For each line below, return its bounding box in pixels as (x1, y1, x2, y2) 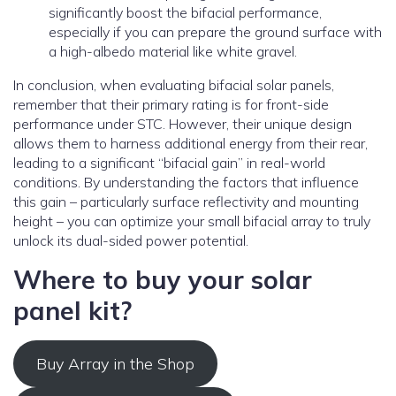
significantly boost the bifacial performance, (49, 4, 322, 22)
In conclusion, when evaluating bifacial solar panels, (13, 76, 334, 95)
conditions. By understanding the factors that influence (13, 173, 359, 192)
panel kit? (13, 294, 132, 327)
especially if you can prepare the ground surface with (49, 23, 382, 42)
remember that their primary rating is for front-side (13, 95, 329, 114)
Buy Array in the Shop (35, 354, 194, 375)
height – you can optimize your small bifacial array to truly (13, 212, 370, 231)
